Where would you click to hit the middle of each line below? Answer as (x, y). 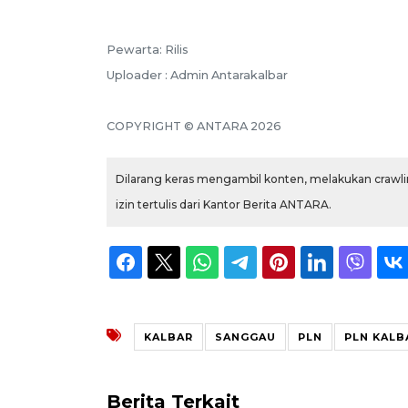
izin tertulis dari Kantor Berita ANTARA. (224, 204)
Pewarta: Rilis (148, 49)
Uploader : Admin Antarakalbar (197, 75)
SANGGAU (245, 337)
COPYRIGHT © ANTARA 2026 (194, 126)
